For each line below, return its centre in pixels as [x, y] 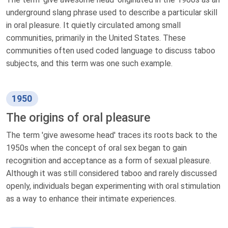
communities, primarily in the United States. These [96, 38]
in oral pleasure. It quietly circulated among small [93, 25]
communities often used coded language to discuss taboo [111, 50]
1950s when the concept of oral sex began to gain [96, 148]
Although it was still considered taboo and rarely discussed [111, 173]
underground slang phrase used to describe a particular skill [112, 12]
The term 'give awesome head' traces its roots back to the [112, 135]
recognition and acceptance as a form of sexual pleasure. [109, 160]
